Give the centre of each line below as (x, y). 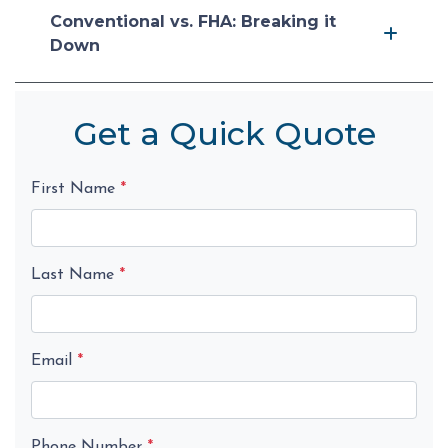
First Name (75, 189)
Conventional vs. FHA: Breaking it (193, 22)
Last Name (75, 275)
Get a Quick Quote (224, 134)
